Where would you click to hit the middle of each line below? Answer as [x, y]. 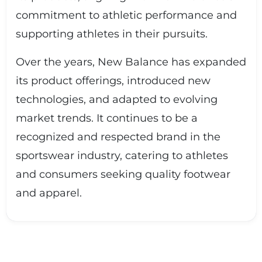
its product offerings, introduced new [113, 81]
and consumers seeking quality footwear [123, 174]
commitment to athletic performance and [126, 15]
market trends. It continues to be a [106, 118]
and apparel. [49, 193]
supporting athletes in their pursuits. [111, 34]
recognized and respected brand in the [118, 137]
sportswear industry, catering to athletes [122, 156]
